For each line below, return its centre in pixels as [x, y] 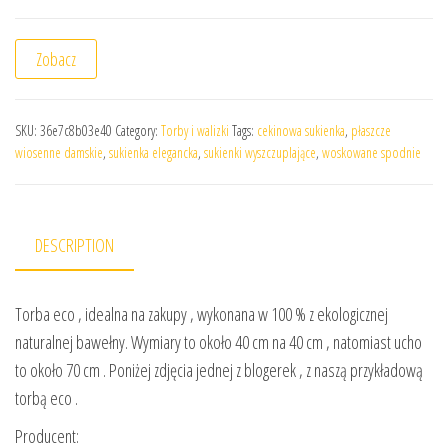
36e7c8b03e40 [76, 130]
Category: [138, 130]
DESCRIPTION [74, 244]
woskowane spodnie [371, 152]
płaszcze [371, 130]
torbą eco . [46, 398]
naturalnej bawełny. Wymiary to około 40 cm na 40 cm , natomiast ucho [218, 342]
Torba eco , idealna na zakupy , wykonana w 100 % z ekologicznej [201, 314]
